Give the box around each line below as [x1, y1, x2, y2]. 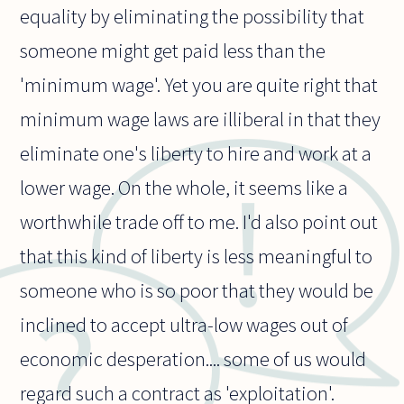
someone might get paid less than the [20, 38, 326, 64]
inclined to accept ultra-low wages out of [20, 312, 349, 338]
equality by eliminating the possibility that [20, 4, 365, 30]
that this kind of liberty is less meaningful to [20, 243, 373, 270]
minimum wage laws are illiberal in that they [20, 106, 381, 133]
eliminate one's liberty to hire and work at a [20, 141, 372, 167]
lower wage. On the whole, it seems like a [20, 175, 349, 201]
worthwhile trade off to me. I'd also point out [20, 209, 379, 235]
